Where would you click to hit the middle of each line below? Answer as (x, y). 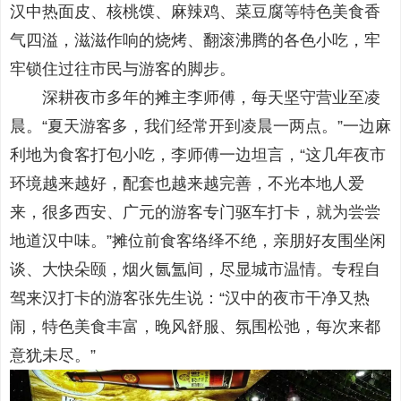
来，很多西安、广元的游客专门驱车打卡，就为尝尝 (195, 213)
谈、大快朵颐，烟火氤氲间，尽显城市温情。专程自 (195, 270)
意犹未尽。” (53, 356)
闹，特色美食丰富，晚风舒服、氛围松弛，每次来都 (195, 327)
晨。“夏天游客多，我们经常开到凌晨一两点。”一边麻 (200, 127)
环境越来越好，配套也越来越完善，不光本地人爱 (187, 184)
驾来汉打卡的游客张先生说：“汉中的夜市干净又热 (190, 299)
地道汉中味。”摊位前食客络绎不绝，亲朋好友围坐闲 (198, 241)
